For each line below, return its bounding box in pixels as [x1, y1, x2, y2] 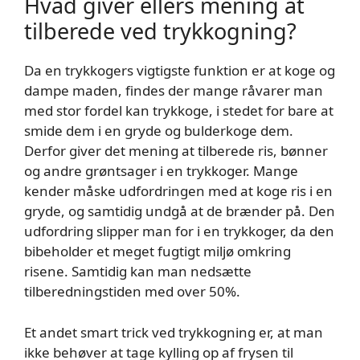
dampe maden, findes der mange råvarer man [24, 81, 323, 100]
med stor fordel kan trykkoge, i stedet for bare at [24, 101, 333, 120]
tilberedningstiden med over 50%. [24, 282, 240, 301]
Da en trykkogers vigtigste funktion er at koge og [24, 61, 335, 80]
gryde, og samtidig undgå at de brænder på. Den [24, 202, 335, 220]
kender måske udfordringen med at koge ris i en [24, 182, 333, 200]
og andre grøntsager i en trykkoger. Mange [24, 162, 298, 180]
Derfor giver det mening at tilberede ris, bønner [24, 141, 328, 160]
